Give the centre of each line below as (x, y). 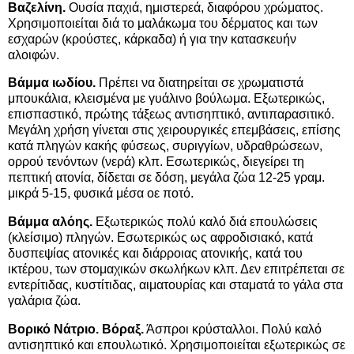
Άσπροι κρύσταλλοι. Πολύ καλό (233, 330)
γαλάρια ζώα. (44, 301)
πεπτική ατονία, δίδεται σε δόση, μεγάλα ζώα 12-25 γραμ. (166, 178)
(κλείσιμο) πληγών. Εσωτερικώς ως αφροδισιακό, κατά (160, 238)
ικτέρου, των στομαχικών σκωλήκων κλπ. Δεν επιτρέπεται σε (176, 269)
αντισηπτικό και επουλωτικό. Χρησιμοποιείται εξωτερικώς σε (177, 345)
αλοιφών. (34, 55)
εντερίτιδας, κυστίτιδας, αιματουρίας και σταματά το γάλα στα (175, 285)
